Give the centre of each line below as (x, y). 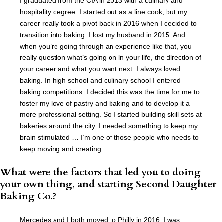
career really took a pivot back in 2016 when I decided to (108, 24)
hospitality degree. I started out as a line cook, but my (104, 12)
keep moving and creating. (61, 149)
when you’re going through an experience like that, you (106, 46)
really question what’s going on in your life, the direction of (111, 58)
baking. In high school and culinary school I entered (100, 81)
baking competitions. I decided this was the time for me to (110, 92)
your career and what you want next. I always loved (100, 69)
